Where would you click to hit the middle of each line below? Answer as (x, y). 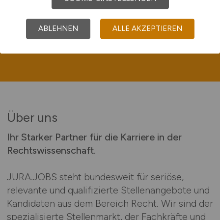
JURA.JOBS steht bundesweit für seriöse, (95, 177)
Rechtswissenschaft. (51, 150)
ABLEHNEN (58, 28)
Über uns (32, 117)
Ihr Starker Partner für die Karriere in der (94, 137)
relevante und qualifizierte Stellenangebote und (108, 190)
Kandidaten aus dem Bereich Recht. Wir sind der (110, 203)
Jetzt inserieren (110, 27)
